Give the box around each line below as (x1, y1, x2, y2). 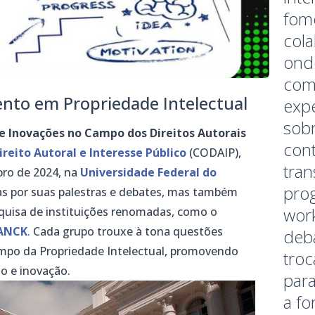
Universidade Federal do (80, 165, 217, 181)
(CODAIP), (186, 145, 242, 161)
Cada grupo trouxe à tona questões (30, 224, 224, 240)
